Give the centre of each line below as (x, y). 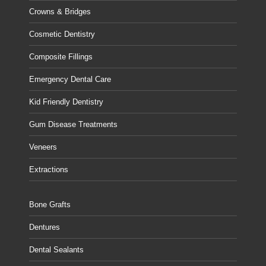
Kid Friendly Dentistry (66, 102)
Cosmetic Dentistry (62, 34)
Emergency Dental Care (70, 79)
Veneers (43, 147)
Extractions (49, 169)
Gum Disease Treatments (74, 124)
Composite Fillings (61, 56)
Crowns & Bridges (60, 11)
